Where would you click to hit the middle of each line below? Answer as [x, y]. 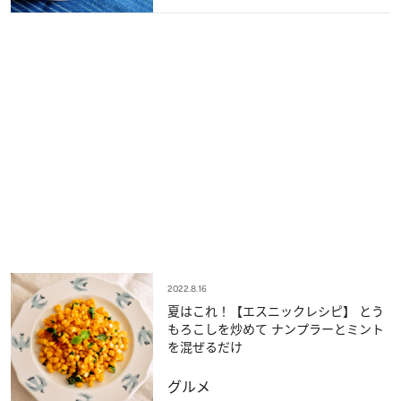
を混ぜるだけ [205, 346]
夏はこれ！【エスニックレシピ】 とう [263, 311]
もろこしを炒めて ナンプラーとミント [219, 328]
